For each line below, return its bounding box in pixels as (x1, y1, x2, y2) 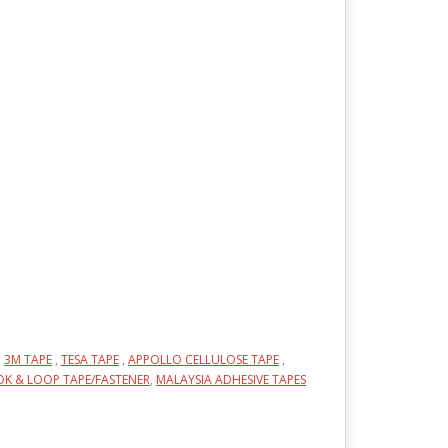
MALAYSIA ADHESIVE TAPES (156, 371, 306, 388)
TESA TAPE (61, 351, 119, 368)
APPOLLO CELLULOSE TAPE (128, 351, 279, 368)
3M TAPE (4, 351, 52, 368)
